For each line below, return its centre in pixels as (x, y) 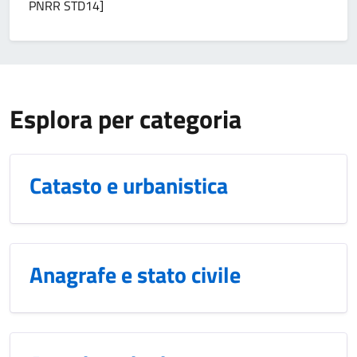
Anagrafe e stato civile (135, 275)
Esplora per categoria (126, 119)
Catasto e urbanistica (129, 185)
